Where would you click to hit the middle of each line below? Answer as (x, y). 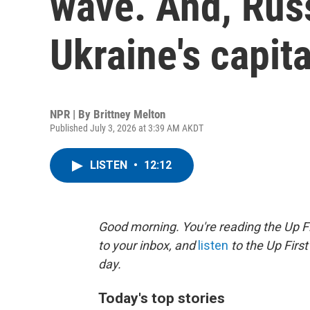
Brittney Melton (129, 114)
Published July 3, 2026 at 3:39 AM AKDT (127, 128)
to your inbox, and (148, 245)
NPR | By (72, 114)
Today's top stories (162, 298)
